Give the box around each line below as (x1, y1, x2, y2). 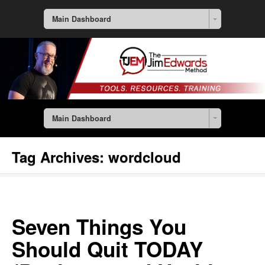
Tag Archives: (12, 147, 108, 167)
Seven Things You (12, 212, 186, 242)
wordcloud (108, 147, 181, 167)
